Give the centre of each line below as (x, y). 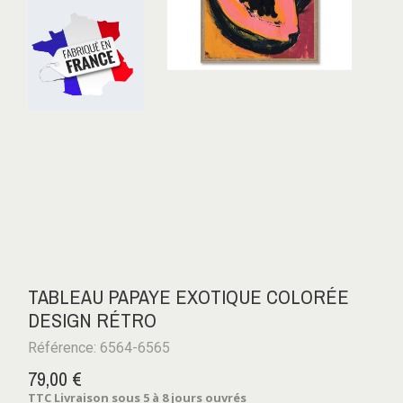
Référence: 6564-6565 (99, 347)
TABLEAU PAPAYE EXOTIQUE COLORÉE (188, 296)
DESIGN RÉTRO (92, 320)
